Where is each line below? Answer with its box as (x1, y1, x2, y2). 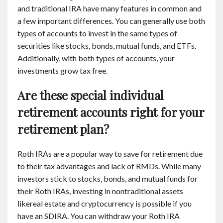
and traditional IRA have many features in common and (17, 3, 202, 13)
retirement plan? (17, 121, 109, 137)
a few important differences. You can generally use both (17, 16, 205, 25)
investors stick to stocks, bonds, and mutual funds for (17, 174, 198, 183)
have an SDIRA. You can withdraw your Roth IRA (17, 211, 180, 221)
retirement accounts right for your (17, 104, 204, 120)
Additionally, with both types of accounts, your (17, 53, 175, 63)
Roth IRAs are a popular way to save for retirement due (17, 149, 203, 158)
